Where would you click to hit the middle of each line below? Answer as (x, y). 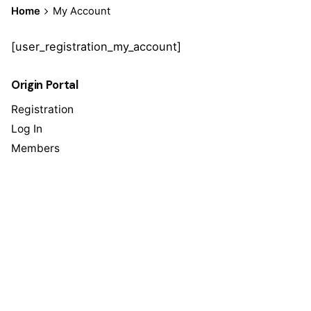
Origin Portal (45, 85)
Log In (27, 129)
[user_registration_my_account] (96, 47)
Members (35, 148)
